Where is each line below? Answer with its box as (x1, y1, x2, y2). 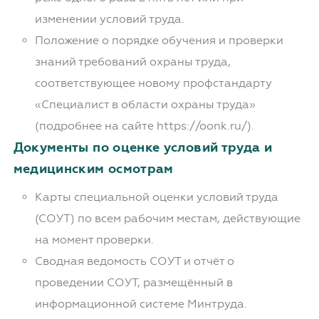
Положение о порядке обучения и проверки (34, 33, 283, 48)
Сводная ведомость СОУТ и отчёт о (34, 254, 234, 268)
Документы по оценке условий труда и (13, 140, 273, 156)
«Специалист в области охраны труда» (34, 98, 256, 112)
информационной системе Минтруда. (34, 297, 247, 311)
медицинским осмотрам (13, 161, 174, 177)
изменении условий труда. (34, 12, 184, 26)
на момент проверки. (34, 233, 154, 247)
